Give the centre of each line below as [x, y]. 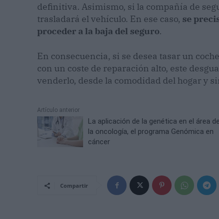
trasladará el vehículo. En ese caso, [109, 19]
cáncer [99, 142]
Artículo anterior [58, 110]
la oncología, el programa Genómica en [151, 132]
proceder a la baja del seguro [98, 31]
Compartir [74, 186]
